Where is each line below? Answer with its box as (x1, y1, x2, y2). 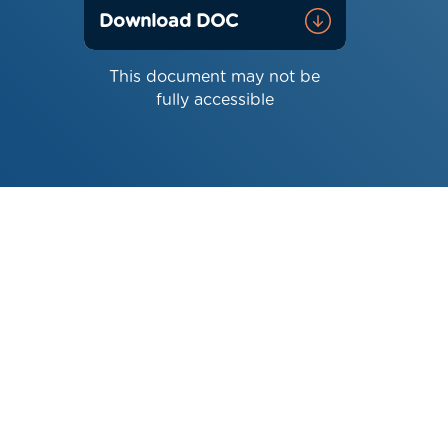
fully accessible (155, 92, 274, 109)
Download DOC (98, 13, 238, 32)
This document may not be (109, 69, 321, 86)
